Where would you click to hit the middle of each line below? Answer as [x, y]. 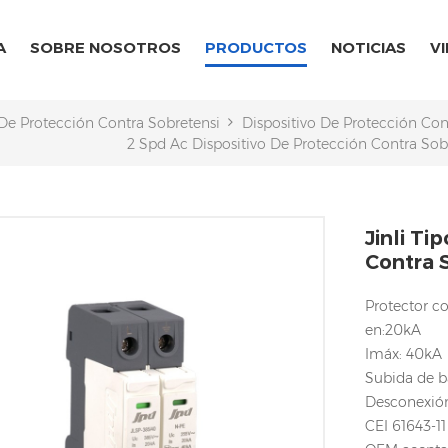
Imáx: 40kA [404, 354]
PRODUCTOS [256, 47]
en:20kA [393, 330]
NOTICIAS [368, 47]
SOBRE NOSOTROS [105, 47]
